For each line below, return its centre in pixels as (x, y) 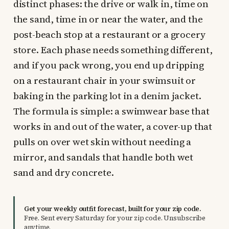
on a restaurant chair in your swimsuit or (104, 81)
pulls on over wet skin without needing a (102, 142)
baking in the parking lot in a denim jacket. (107, 96)
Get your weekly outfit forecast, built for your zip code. (113, 209)
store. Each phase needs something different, (113, 50)
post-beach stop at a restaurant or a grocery (109, 35)
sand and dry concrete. (63, 173)
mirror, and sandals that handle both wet (103, 157)
